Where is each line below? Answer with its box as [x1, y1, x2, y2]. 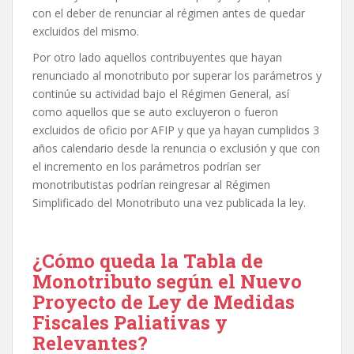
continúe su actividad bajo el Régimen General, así [32, 86, 289, 102]
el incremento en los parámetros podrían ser [32, 159, 261, 175]
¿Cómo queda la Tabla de [32, 248, 263, 274]
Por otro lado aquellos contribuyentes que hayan [32, 50, 282, 66]
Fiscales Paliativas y [32, 310, 228, 336]
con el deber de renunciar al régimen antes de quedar [32, 6, 305, 21]
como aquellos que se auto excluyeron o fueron [32, 104, 278, 120]
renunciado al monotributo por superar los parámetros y [32, 68, 322, 84]
